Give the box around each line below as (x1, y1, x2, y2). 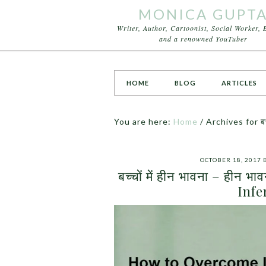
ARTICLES (221, 79, 257, 87)
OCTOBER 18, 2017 (200, 156, 261, 163)
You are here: (114, 116, 173, 126)
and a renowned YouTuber (159, 34, 248, 43)
